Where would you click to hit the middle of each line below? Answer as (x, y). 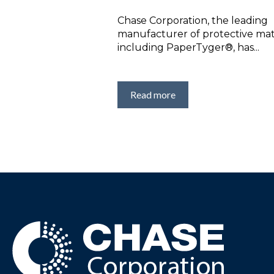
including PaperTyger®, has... (188, 48)
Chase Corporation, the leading (193, 21)
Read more (153, 95)
